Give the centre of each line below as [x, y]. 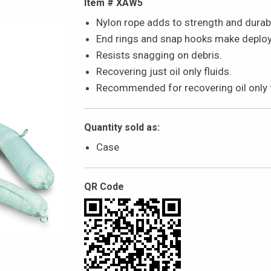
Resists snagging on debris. [159, 55]
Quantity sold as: [122, 127]
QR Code [104, 186]
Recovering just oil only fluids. [164, 71]
